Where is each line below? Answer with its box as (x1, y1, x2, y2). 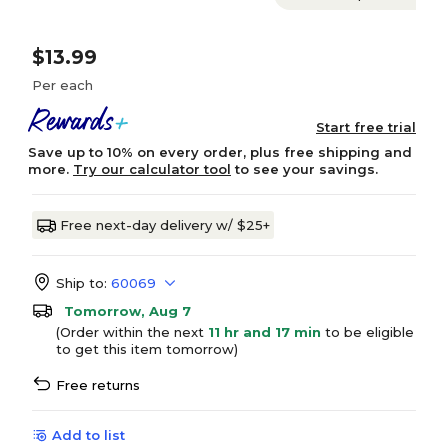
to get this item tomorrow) (56, 341, 238, 357)
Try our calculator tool (73, 161, 231, 177)
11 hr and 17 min (208, 324, 321, 340)
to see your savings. (231, 161, 378, 177)
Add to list (52, 427, 125, 443)
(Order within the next (56, 324, 208, 340)
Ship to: (56, 275, 107, 291)
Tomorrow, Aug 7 (64, 303, 191, 319)
